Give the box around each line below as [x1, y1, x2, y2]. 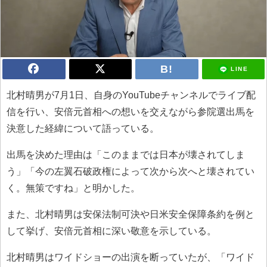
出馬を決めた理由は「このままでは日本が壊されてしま [7, 149, 245, 160]
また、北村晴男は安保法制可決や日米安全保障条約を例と [7, 209, 254, 219]
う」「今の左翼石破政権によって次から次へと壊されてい [7, 166, 254, 176]
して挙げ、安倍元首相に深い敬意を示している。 [7, 225, 216, 236]
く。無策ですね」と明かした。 [7, 182, 140, 193]
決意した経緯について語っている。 [7, 123, 159, 133]
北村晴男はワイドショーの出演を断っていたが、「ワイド [7, 252, 254, 262]
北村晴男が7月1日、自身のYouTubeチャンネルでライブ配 [7, 89, 256, 100]
